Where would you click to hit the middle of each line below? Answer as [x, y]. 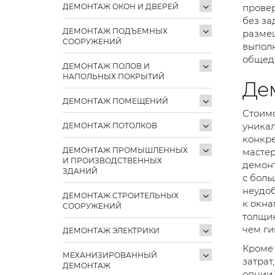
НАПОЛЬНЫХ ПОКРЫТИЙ [114, 76]
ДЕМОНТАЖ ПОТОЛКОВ [110, 125]
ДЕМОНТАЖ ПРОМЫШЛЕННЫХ [125, 150]
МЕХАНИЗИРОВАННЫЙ [110, 255]
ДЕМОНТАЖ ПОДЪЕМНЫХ [115, 31]
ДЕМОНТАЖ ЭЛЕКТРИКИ [111, 230]
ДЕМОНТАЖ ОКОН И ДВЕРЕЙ [121, 6]
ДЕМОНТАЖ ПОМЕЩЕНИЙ [115, 101]
